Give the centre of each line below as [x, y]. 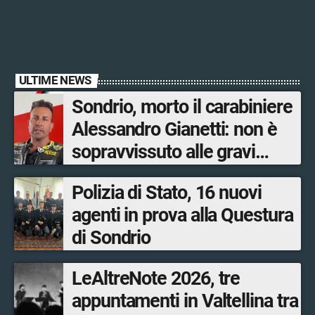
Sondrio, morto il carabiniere [182, 107]
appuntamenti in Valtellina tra [185, 301]
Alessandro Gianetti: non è [174, 130]
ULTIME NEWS [55, 81]
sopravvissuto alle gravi [164, 152]
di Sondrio [111, 238]
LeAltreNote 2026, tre [156, 279]
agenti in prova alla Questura [182, 216]
